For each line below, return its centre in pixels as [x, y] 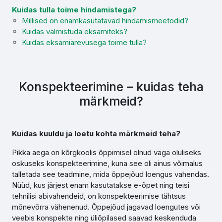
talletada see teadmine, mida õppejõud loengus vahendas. [111, 174]
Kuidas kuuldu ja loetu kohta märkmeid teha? [96, 134]
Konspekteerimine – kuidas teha [111, 87]
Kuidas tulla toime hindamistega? [74, 10]
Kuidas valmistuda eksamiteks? [75, 31]
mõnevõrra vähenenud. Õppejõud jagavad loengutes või [106, 207]
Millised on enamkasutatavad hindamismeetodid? [105, 21]
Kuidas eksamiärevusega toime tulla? [84, 42]
